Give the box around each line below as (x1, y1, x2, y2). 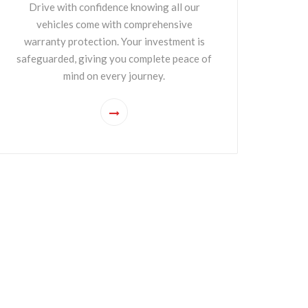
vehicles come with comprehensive (36, 18, 192, 30)
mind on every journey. (63, 69, 165, 82)
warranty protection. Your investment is (23, 35, 205, 47)
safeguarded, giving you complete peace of (16, 52, 212, 65)
